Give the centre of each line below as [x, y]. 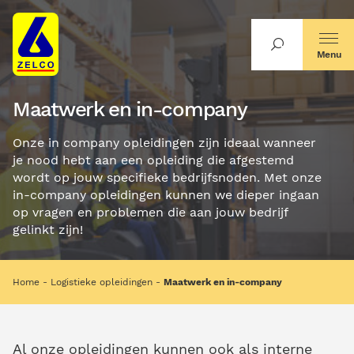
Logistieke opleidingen [102, 282]
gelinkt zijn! [48, 229]
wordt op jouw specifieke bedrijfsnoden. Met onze [167, 177]
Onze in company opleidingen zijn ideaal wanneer [164, 142]
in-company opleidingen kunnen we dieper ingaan [166, 194]
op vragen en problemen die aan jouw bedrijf [150, 212]
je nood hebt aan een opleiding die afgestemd [153, 160]
